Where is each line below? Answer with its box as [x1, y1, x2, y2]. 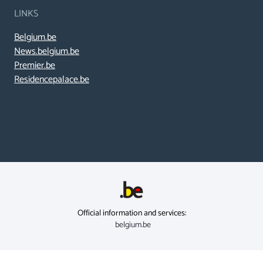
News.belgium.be [14, 43, 79, 60]
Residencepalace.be [14, 72, 89, 88]
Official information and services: [77, 207, 186, 220]
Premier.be [14, 58, 55, 74]
